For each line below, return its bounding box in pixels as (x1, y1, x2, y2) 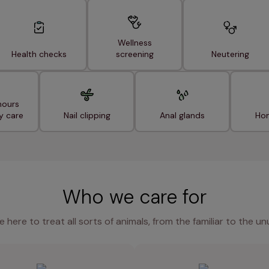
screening (115, 49, 154, 59)
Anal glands (160, 110, 205, 121)
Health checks (11, 49, 67, 59)
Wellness (117, 37, 152, 48)
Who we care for (62, 184, 207, 210)
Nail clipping (63, 110, 110, 121)
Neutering (211, 49, 249, 59)
